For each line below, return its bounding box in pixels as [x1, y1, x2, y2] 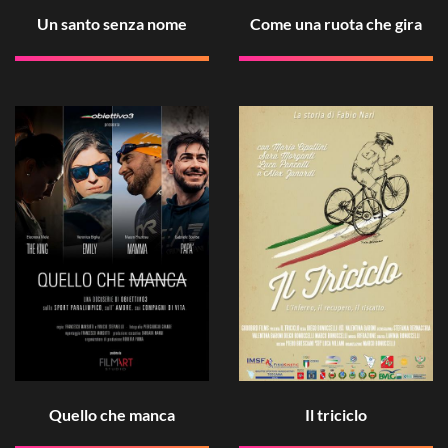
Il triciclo [305, 404, 367, 424]
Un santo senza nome [37, 14, 187, 34]
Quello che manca [49, 404, 175, 424]
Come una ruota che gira [250, 14, 422, 34]
